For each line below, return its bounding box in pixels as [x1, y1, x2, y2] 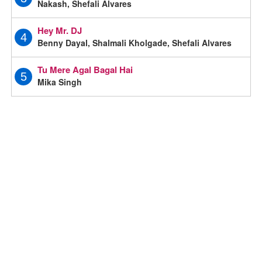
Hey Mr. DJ [37, 23, 82, 37]
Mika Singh [37, 75, 82, 88]
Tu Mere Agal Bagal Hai [37, 63, 133, 76]
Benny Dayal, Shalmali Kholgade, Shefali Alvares [37, 36, 232, 49]
